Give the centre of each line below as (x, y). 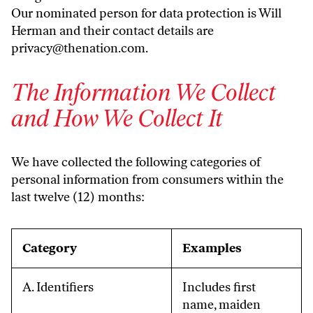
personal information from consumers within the (147, 180)
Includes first (219, 287)
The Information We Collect (144, 93)
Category (50, 248)
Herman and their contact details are (112, 31)
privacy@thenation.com (78, 48)
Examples (212, 248)
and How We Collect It (117, 118)
